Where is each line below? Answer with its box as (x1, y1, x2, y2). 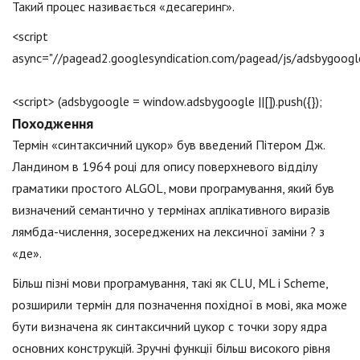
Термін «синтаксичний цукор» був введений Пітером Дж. (12, 137, 325, 153)
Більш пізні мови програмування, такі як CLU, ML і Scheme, (12, 275, 328, 292)
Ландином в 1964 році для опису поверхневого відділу (12, 158, 317, 175)
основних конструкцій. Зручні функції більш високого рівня (12, 340, 330, 357)
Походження (12, 114, 93, 133)
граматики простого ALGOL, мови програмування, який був (12, 180, 334, 197)
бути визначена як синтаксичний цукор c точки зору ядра (12, 318, 327, 335)
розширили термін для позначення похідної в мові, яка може (12, 297, 347, 313)
